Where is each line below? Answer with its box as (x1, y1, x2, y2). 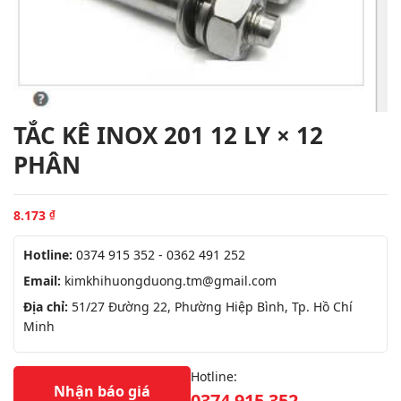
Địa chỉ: (23, 297, 68, 315)
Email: (23, 271, 64, 289)
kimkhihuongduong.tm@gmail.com (64, 271, 277, 289)
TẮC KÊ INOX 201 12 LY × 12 (13, 118, 323, 151)
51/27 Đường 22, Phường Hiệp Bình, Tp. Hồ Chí (68, 297, 353, 315)
